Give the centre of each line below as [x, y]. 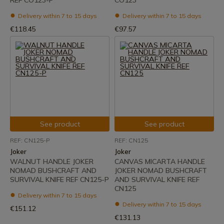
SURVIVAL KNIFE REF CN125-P [59, 179]
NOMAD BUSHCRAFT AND [53, 170]
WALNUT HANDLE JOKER [52, 161]
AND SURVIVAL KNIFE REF [157, 179]
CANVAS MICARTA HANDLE [160, 161]
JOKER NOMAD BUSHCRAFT [161, 170]
